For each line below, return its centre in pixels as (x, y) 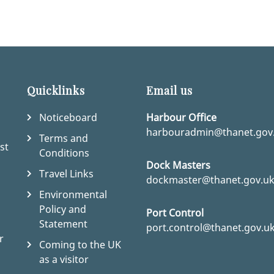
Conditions (64, 153)
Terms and (64, 139)
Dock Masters (178, 165)
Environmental (73, 195)
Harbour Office (181, 118)
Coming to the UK (80, 245)
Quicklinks (56, 91)
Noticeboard (68, 118)
